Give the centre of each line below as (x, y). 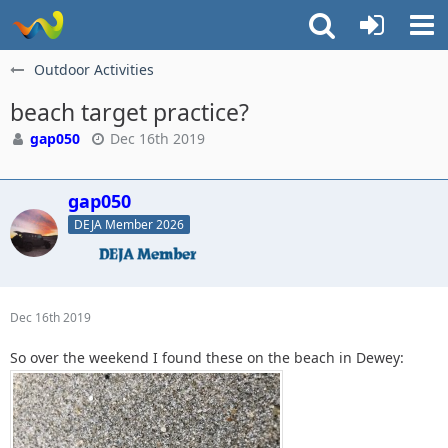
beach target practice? (129, 112)
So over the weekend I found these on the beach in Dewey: (207, 357)
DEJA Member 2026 (129, 224)
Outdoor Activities (94, 69)
